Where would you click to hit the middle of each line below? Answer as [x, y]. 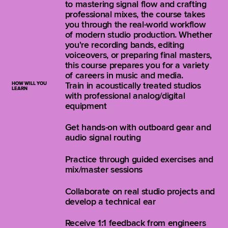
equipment [86, 106]
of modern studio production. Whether [138, 35]
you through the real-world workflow [135, 24]
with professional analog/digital [125, 96]
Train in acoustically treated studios [133, 85]
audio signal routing [103, 138]
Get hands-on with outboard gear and [138, 128]
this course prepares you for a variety [137, 65]
